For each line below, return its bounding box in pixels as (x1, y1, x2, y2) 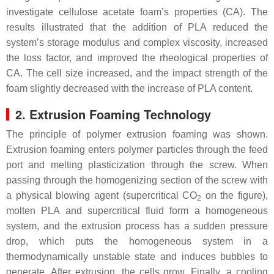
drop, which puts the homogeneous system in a (6, 236, 268, 246)
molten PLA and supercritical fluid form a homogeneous (6, 206, 268, 216)
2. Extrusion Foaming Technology (15, 105, 211, 123)
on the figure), (201, 190, 268, 201)
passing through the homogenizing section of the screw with (6, 175, 268, 185)
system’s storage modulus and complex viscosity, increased (6, 37, 268, 48)
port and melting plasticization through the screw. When (6, 160, 268, 170)
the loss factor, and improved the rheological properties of (6, 53, 268, 63)
